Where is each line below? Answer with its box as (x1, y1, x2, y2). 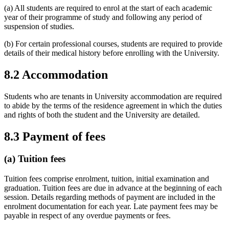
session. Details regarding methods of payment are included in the (4, 193, 215, 202)
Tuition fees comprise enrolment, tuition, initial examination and (4, 174, 209, 184)
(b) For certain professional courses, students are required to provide (4, 39, 222, 48)
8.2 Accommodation (4, 67, 108, 81)
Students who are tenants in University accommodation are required (4, 91, 222, 101)
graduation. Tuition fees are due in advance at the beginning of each (4, 184, 222, 193)
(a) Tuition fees (4, 153, 65, 165)
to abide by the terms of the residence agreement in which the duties (4, 101, 222, 110)
